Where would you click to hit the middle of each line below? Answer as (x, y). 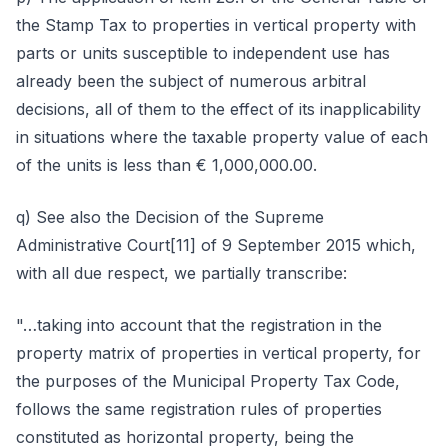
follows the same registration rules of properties (199, 409)
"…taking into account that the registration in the (199, 325)
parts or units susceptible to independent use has (203, 53)
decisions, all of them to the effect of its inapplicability (218, 109)
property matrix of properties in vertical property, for (218, 353)
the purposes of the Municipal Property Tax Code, (208, 381)
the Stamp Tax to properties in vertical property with (216, 25)
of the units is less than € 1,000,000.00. (166, 165)
